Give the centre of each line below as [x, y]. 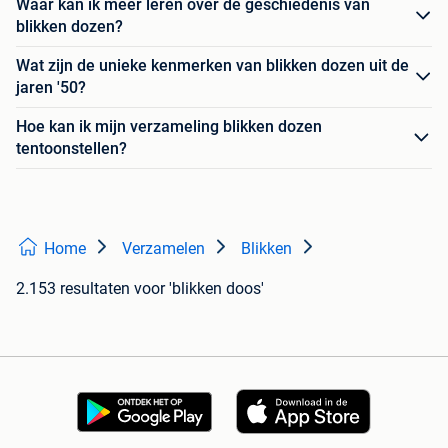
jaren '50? [51, 88]
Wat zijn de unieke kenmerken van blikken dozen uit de [212, 66]
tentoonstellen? [71, 149]
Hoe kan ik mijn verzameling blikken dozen [169, 127]
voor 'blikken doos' [199, 289]
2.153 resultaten [73, 289]
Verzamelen [163, 249]
